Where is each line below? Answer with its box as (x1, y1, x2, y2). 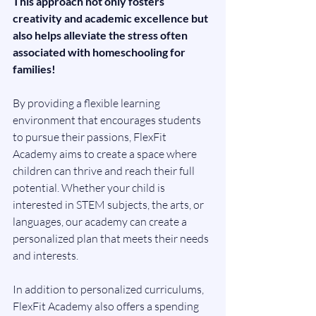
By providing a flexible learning (13, 95, 162, 110)
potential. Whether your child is (13, 180, 167, 195)
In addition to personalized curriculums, (13, 281, 206, 296)
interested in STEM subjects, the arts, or (13, 197, 206, 212)
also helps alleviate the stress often (13, 28, 190, 42)
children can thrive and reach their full (13, 163, 197, 178)
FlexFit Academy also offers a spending (13, 298, 201, 313)
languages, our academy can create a (13, 214, 189, 229)
